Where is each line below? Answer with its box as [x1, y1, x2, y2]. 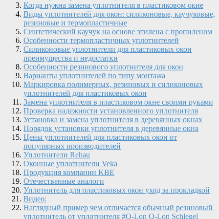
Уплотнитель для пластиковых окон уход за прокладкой [23, 185, 210, 194]
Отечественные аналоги [23, 176, 104, 185]
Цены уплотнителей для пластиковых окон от [23, 132, 177, 141]
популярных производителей [23, 141, 121, 150]
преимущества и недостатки [23, 53, 118, 62]
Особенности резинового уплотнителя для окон [23, 62, 183, 71]
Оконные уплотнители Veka [23, 159, 117, 168]
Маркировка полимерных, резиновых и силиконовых [23, 80, 203, 88]
